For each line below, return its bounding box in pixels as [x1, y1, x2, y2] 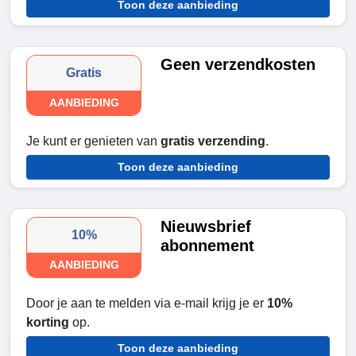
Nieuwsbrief [161, 218, 252, 236]
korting [26, 315, 69, 330]
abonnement [161, 237, 255, 255]
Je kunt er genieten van [26, 134, 161, 149]
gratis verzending [161, 134, 265, 149]
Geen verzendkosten [161, 56, 316, 74]
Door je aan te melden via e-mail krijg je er [26, 296, 267, 311]
